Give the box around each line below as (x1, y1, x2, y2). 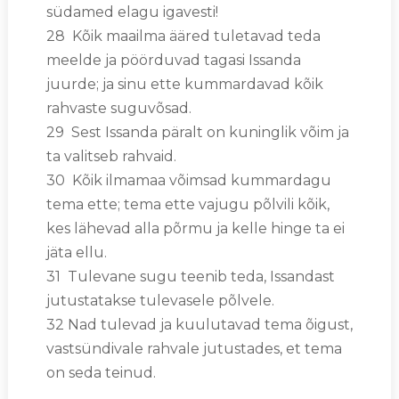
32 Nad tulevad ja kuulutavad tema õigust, (45, 315, 353, 333)
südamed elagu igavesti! (45, 3, 218, 20)
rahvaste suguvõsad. (45, 99, 191, 117)
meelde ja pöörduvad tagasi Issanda (45, 51, 301, 69)
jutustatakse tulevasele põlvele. (45, 291, 274, 309)
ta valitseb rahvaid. (45, 147, 176, 165)
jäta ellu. (45, 243, 107, 261)
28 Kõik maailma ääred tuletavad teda (45, 27, 321, 45)
